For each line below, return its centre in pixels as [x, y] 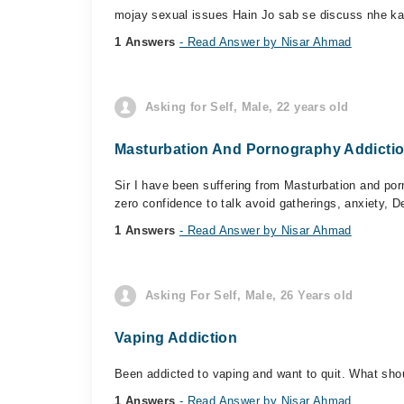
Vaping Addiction [176, 338]
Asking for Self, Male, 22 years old [247, 107]
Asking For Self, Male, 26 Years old [249, 295]
